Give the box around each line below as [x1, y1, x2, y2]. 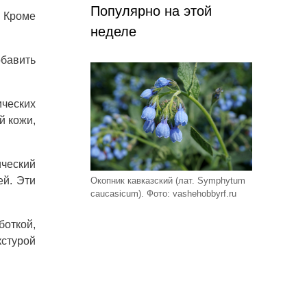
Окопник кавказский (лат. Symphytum [90, 175, 245, 186]
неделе [90, 24, 136, 40]
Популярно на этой [90, 3, 212, 19]
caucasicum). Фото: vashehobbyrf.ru [90, 188, 236, 199]
